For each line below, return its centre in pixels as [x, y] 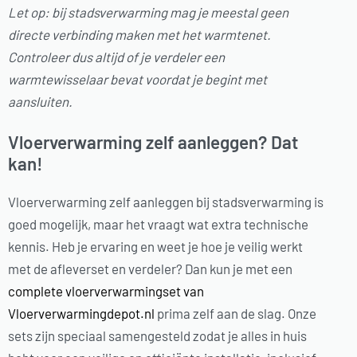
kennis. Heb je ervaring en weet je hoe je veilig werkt [155, 247]
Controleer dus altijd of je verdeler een [116, 57]
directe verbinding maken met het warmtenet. [139, 35]
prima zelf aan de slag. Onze [235, 314]
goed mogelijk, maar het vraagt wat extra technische [158, 224]
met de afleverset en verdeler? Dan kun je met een [150, 269]
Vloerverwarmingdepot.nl [81, 314]
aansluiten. [40, 102]
